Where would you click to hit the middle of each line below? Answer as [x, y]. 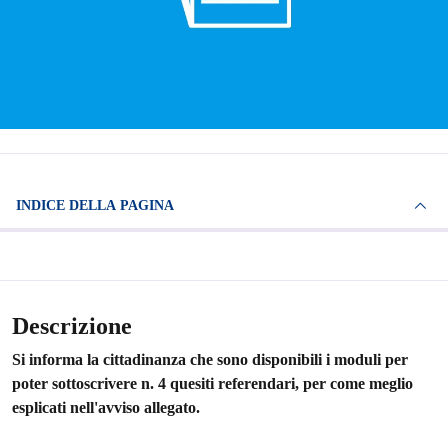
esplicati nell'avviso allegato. [106, 407]
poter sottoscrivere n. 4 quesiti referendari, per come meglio [212, 383]
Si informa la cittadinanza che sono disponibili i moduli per [210, 359]
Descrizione [72, 326]
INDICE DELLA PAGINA [121, 205]
